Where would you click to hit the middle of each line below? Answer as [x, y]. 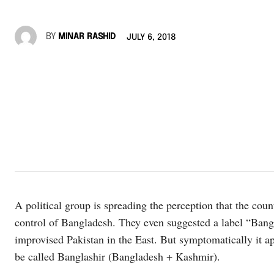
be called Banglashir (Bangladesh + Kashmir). [117, 256]
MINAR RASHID [87, 36]
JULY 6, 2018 [151, 38]
